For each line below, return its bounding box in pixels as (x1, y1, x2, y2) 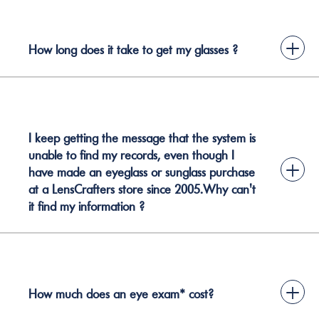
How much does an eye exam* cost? (28, 286, 214, 302)
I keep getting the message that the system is (28, 130, 256, 146)
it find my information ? (28, 198, 145, 214)
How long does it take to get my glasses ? (28, 42, 238, 58)
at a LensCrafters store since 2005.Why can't (28, 181, 256, 197)
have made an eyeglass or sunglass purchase (28, 164, 255, 180)
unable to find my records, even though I (28, 147, 234, 163)
